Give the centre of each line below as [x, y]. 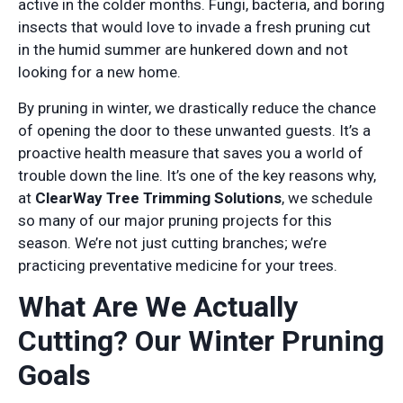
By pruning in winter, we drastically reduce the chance [197, 107]
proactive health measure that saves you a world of [191, 152]
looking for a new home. [99, 72]
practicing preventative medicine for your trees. [178, 265]
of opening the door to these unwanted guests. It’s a [194, 130]
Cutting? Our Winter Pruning [201, 340]
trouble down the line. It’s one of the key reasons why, [197, 175]
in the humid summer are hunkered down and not [183, 50]
